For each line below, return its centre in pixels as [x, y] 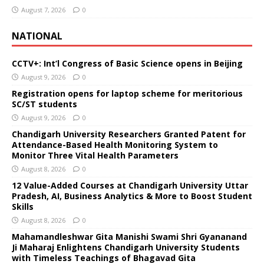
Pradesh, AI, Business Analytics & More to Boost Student [132, 196]
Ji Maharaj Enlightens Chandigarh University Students [126, 247]
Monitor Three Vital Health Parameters [95, 155]
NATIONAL [37, 36]
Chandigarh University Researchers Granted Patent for [129, 134]
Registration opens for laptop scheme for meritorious [127, 93]
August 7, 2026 [43, 9]
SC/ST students [44, 104]
